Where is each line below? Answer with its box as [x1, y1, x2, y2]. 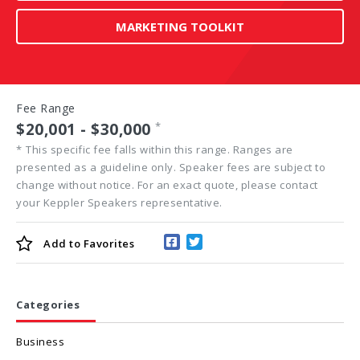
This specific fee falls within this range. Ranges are [26, 142, 293, 157]
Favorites [80, 236, 134, 252]
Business [16, 334, 64, 350]
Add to [43, 236, 80, 252]
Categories [16, 297, 80, 313]
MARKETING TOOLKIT [116, 18, 244, 35]
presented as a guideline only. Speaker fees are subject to [16, 160, 325, 174]
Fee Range [16, 100, 76, 116]
